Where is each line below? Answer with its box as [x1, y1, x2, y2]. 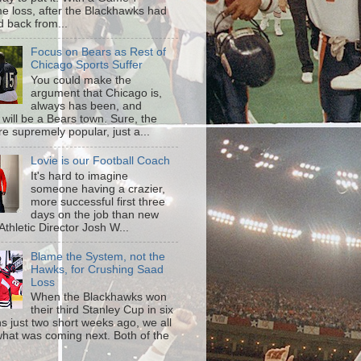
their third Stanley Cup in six [31, 304, 174, 317]
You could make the [31, 74, 132, 87]
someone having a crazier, [31, 182, 166, 195]
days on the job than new [31, 208, 160, 221]
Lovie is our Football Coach [31, 154, 171, 167]
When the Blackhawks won [31, 291, 168, 304]
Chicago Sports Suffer [31, 59, 143, 72]
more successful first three [31, 195, 166, 208]
